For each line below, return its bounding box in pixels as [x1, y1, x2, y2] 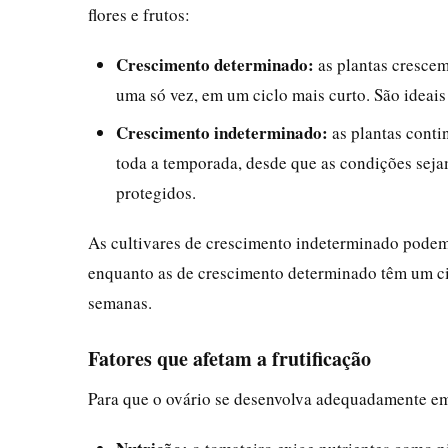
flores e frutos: [88, 2, 190, 26]
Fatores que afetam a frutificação [88, 343, 371, 373]
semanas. [88, 290, 152, 314]
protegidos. [116, 180, 196, 204]
